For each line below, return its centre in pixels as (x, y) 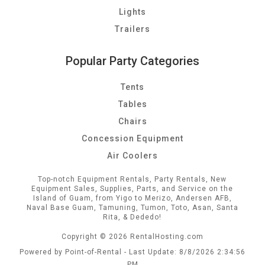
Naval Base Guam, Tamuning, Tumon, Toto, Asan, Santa (132, 208)
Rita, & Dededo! (132, 217)
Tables (132, 104)
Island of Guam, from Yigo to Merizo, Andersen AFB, (132, 198)
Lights (132, 12)
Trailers (132, 29)
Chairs (132, 121)
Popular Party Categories (132, 61)
